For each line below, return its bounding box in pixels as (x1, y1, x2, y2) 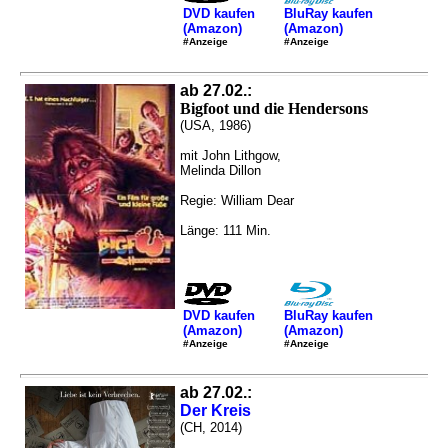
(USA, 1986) (180, 118, 251, 134)
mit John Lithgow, (180, 148, 281, 164)
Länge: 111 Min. (180, 223, 271, 239)
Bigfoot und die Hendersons (180, 100, 368, 118)
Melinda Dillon (180, 163, 261, 179)
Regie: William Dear (180, 193, 294, 209)
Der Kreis (180, 402, 251, 420)
